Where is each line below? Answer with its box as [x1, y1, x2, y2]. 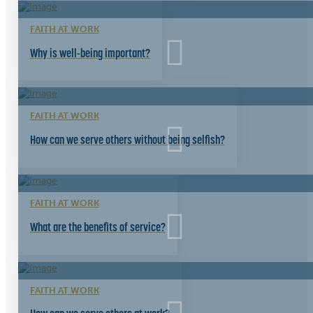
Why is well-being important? [29, 45, 150, 61]
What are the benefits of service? [29, 219, 166, 235]
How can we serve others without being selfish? [29, 132, 225, 148]
